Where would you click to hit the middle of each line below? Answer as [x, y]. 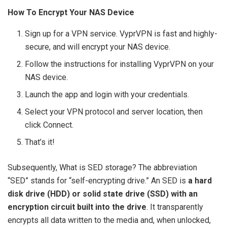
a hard [200, 180]
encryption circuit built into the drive [77, 207]
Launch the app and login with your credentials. [107, 94]
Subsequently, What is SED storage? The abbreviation [102, 167]
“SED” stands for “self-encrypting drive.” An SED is [98, 180]
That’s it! [40, 142]
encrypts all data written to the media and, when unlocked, [109, 220]
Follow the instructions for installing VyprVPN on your [120, 64]
